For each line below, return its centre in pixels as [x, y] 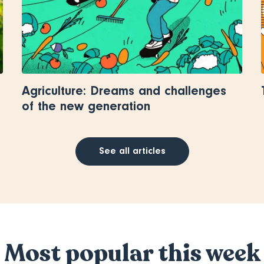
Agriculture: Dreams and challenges [124, 90]
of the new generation [86, 106]
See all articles [132, 151]
